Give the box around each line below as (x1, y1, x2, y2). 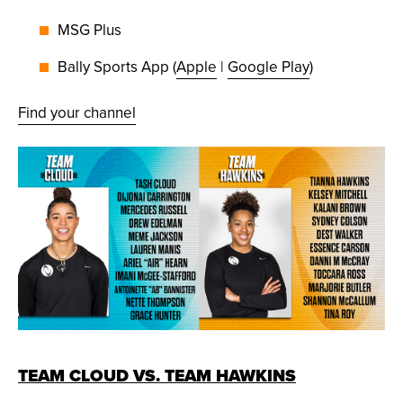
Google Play (228, 56, 309, 78)
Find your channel (18, 102, 136, 124)
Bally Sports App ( (58, 56, 176, 78)
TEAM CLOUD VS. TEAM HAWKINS (18, 363, 296, 390)
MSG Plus (58, 19, 121, 41)
